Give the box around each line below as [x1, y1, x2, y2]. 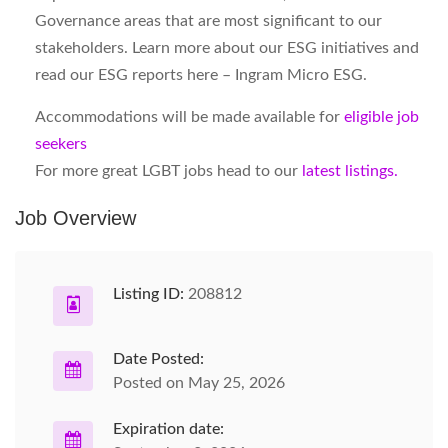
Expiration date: [113, 421, 224, 437]
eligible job [344, 109, 419, 125]
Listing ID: [113, 286, 184, 302]
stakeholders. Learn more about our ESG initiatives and [35, 40, 419, 56]
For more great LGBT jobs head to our [35, 163, 302, 179]
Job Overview [15, 207, 136, 229]
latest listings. [302, 163, 402, 179]
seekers [35, 136, 87, 152]
